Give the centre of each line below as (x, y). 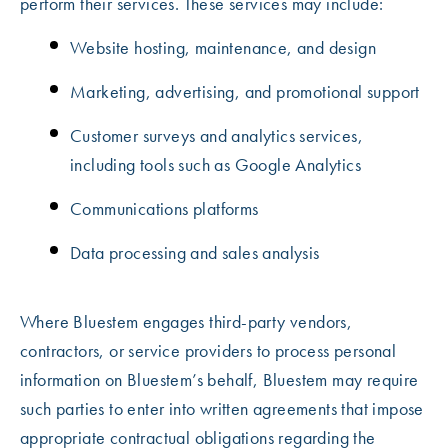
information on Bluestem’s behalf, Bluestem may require (219, 379)
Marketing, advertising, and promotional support (245, 91)
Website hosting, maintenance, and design (223, 47)
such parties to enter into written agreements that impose (222, 408)
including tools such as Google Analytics (215, 164)
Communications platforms (164, 208)
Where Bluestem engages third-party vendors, (186, 321)
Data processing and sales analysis (195, 252)
